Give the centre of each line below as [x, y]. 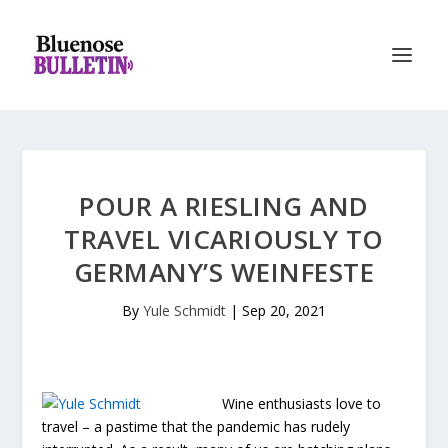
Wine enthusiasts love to [302, 403]
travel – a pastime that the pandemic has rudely [196, 426]
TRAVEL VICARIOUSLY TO [224, 239]
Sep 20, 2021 [284, 310]
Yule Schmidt [184, 310]
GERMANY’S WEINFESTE [224, 272]
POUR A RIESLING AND [224, 206]
